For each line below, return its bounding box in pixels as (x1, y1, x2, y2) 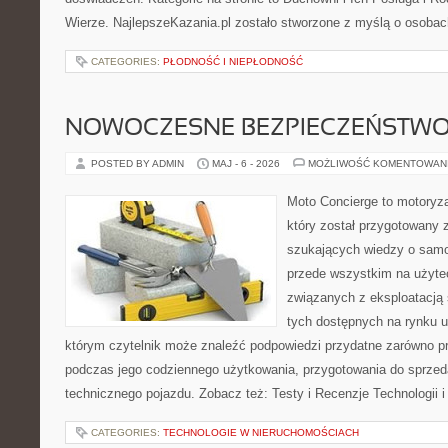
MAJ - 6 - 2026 (212, 158, 280, 169)
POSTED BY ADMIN (91, 158, 187, 169)
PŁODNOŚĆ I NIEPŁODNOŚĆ (163, 56, 303, 67)
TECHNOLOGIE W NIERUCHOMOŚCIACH (163, 427, 359, 438)
